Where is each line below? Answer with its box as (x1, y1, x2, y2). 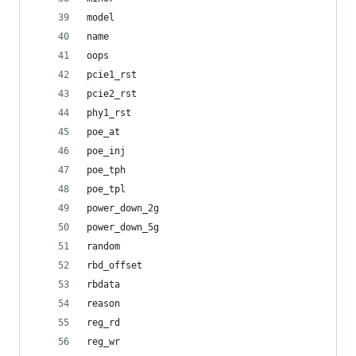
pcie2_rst (87, 88, 137, 99)
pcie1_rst (87, 69, 137, 80)
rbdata (87, 279, 120, 290)
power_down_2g (87, 203, 159, 214)
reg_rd (87, 317, 120, 328)
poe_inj (87, 145, 126, 157)
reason (87, 298, 120, 309)
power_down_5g (87, 222, 159, 233)
